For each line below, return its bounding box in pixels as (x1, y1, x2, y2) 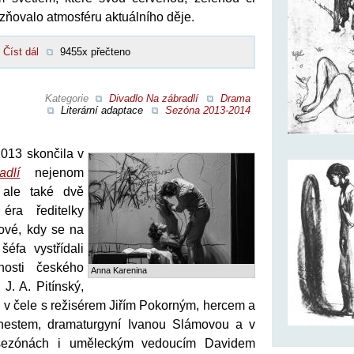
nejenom (21, 165, 85, 179)
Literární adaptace (61, 104, 143, 116)
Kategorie (45, 92, 92, 104)
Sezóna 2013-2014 (164, 104, 250, 116)
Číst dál (2, 45, 39, 58)
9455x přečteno (60, 45, 130, 58)
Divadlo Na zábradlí (109, 92, 198, 104)
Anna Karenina (91, 265, 147, 275)
